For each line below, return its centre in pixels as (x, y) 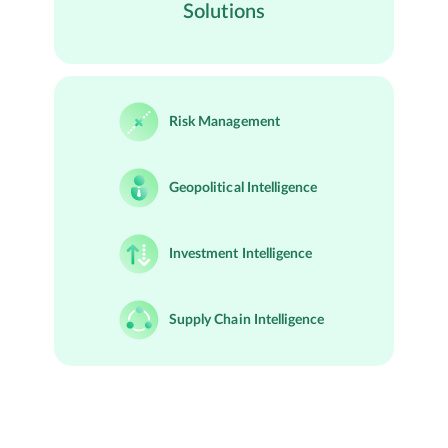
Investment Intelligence (241, 253)
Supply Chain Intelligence (247, 319)
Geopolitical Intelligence (243, 187)
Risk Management (224, 121)
